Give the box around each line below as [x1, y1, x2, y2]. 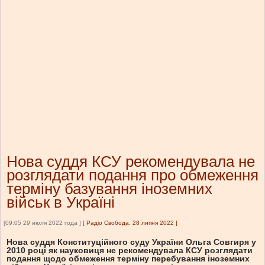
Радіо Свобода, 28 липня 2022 [86, 219, 174, 227]
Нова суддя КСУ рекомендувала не [7, 153, 255, 171]
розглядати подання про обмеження [7, 166, 258, 185]
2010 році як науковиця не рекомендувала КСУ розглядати [7, 245, 253, 256]
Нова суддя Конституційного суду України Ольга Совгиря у [7, 237, 256, 247]
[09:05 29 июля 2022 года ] [4, 219, 81, 227]
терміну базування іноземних [7, 180, 212, 198]
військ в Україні [7, 193, 115, 212]
